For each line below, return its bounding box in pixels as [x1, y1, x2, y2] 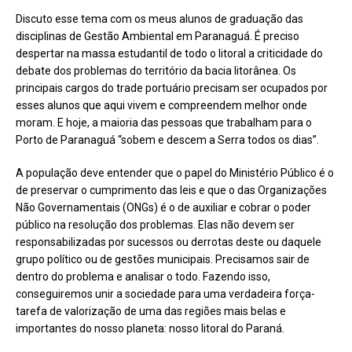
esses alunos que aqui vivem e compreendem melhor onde [16, 98, 307, 112]
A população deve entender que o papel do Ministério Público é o [16, 166, 334, 179]
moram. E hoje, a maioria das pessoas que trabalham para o [16, 115, 312, 129]
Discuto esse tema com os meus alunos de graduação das [16, 12, 303, 25]
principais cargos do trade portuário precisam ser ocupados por [16, 81, 328, 94]
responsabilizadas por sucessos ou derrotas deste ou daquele [16, 235, 321, 248]
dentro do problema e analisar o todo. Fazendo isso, [16, 269, 270, 283]
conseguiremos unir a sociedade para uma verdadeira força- [16, 287, 315, 300]
